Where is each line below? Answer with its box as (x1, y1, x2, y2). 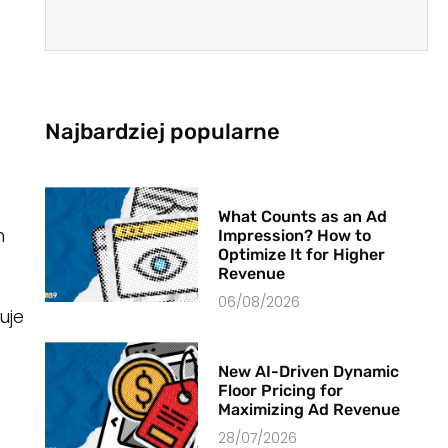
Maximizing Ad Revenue (218, 400, 401, 420)
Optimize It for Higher (218, 245, 386, 265)
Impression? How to (218, 226, 372, 246)
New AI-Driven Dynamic (218, 362, 400, 382)
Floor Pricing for (218, 381, 344, 401)
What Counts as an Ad (218, 207, 388, 227)
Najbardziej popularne (44, 118, 280, 146)
